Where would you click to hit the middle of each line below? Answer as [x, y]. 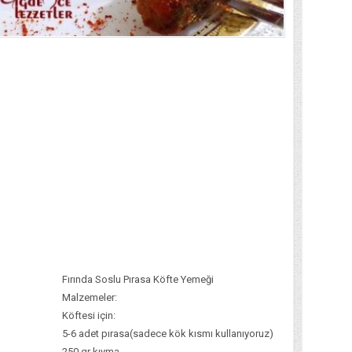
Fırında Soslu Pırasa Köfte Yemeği [138, 279]
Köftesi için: [89, 315]
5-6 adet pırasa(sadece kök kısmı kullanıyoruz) [168, 333]
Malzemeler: [90, 297]
